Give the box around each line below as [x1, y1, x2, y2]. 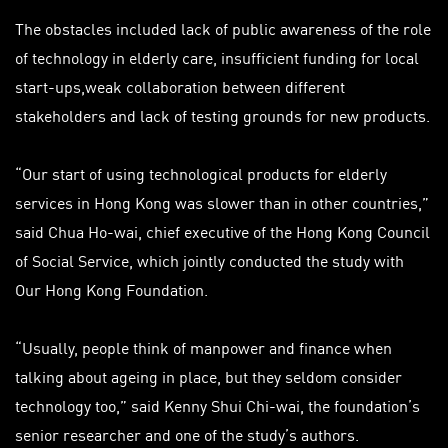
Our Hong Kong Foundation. [15, 276, 208, 301]
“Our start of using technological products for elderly [15, 160, 387, 185]
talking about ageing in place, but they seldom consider [15, 363, 402, 388]
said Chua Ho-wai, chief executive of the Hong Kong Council [15, 218, 430, 243]
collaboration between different [122, 73, 345, 98]
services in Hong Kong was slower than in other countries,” [15, 189, 429, 214]
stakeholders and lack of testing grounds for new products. [15, 102, 430, 127]
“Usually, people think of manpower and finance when [15, 334, 392, 359]
